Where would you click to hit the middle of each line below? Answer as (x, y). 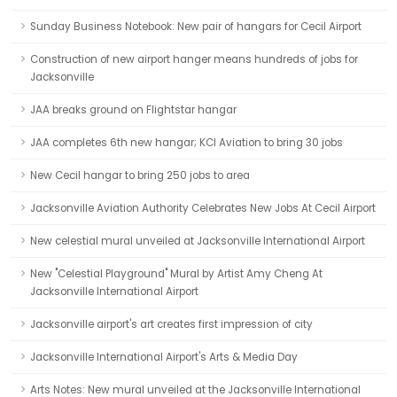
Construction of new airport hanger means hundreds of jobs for (194, 59)
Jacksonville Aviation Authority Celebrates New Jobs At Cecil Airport (203, 208)
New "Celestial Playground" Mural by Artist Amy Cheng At (176, 274)
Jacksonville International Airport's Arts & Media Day (164, 357)
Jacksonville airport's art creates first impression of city (171, 324)
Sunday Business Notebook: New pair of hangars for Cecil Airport (196, 27)
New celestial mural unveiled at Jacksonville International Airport (198, 241)
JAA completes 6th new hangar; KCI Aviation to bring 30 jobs (187, 143)
